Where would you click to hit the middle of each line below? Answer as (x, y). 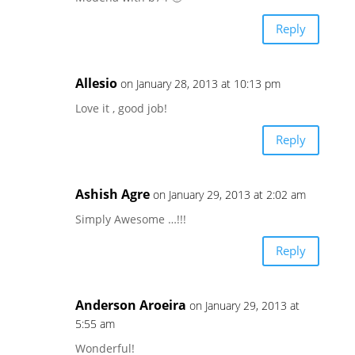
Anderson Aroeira (130, 305)
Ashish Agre (112, 194)
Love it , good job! (121, 108)
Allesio (96, 83)
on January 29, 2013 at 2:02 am (229, 194)
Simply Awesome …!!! (130, 219)
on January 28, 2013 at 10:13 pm (200, 83)
